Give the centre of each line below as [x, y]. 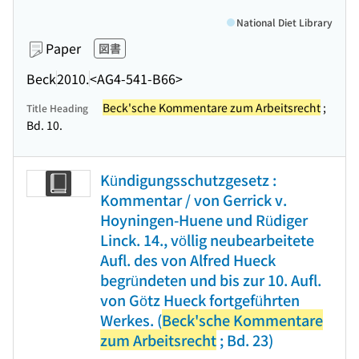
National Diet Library [284, 22]
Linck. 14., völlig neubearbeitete [207, 240]
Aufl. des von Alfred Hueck [188, 260]
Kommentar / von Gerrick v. [194, 200]
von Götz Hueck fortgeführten [200, 300]
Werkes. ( [131, 320]
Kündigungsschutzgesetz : [188, 179]
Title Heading [57, 108]
